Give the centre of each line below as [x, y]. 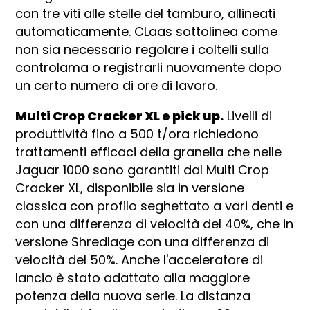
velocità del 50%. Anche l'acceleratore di [139, 259]
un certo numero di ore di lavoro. [117, 85]
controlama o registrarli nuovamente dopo [149, 67]
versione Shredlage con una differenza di [143, 241]
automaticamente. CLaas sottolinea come [147, 31]
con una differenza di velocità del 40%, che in [155, 224]
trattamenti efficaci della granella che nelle [149, 152]
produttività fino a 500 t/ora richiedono [137, 134]
